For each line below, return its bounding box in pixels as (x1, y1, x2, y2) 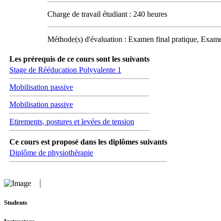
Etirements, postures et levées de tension (9, 117, 134, 126)
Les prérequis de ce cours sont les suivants (9, 55, 149, 63)
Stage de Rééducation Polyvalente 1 (9, 66, 121, 74)
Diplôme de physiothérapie (9, 148, 93, 157)
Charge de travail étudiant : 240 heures (47, 10, 167, 18)
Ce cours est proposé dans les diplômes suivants (9, 138, 167, 146)
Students (4, 199, 27, 207)
